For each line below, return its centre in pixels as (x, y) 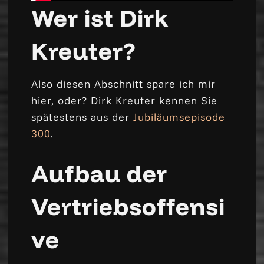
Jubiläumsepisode (179, 117)
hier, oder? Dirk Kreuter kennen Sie (125, 100)
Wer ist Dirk (100, 17)
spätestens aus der (82, 117)
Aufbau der (100, 173)
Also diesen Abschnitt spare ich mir (124, 84)
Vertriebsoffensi (128, 206)
